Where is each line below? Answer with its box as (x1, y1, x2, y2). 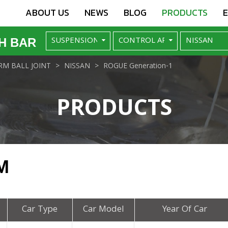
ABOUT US (25, 6, 69, 19)
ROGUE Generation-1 (103, 60, 173, 73)
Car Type (22, 202, 58, 217)
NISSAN (64, 60, 90, 73)
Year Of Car (162, 202, 208, 217)
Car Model (82, 202, 124, 217)
